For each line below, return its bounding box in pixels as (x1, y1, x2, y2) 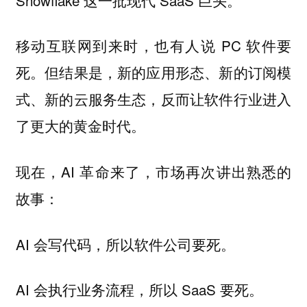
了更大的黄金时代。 (15, 115, 145, 136)
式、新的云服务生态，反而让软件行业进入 (15, 88, 292, 110)
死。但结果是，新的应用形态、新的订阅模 (15, 62, 292, 83)
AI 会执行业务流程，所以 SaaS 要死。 (15, 279, 271, 300)
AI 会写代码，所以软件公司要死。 (15, 233, 243, 254)
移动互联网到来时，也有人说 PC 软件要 (15, 35, 292, 56)
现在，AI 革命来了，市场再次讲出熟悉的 (15, 160, 292, 182)
